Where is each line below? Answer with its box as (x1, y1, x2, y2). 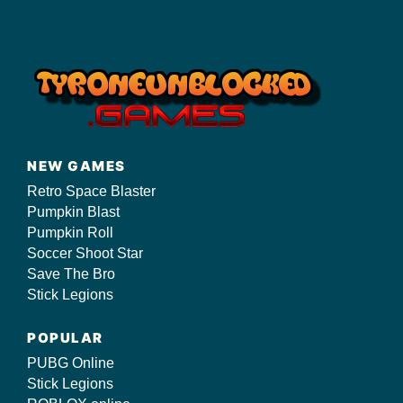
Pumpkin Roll (27, 225, 113, 240)
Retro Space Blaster (27, 184, 156, 199)
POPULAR (27, 329, 103, 346)
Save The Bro (27, 266, 115, 282)
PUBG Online (27, 355, 114, 371)
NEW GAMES (27, 157, 126, 175)
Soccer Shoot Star (27, 246, 143, 261)
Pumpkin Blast (27, 204, 120, 219)
